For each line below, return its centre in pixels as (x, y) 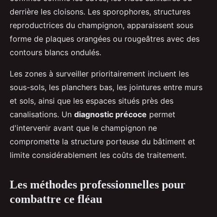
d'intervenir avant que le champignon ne (83, 128)
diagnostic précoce (110, 114)
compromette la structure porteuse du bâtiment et (102, 141)
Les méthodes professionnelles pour (98, 184)
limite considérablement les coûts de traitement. (98, 155)
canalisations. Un (42, 114)
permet (161, 114)
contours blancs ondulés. (55, 52)
